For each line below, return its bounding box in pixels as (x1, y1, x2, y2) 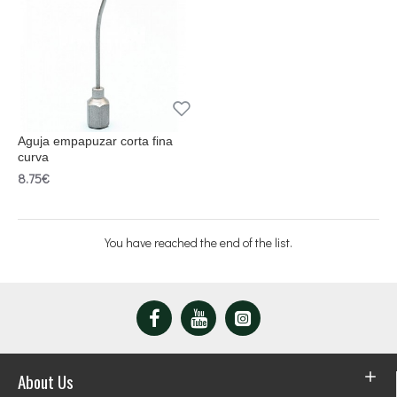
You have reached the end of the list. (105, 234, 292, 251)
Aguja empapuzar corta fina (18, 134, 173, 149)
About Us (18, 369, 74, 393)
